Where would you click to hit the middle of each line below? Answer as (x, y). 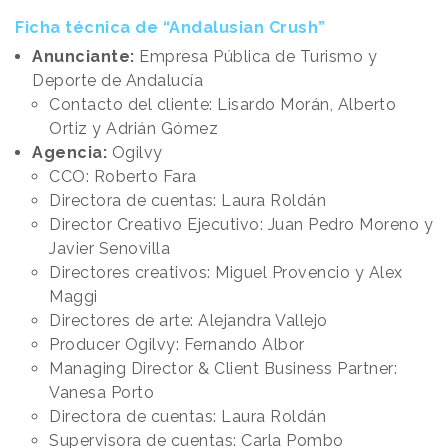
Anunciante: (85, 57)
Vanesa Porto (101, 393)
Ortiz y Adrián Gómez (133, 129)
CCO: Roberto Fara (123, 177)
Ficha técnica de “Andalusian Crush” (170, 28)
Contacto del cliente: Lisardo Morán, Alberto (222, 105)
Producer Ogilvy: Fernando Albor (177, 345)
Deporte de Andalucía (117, 81)
